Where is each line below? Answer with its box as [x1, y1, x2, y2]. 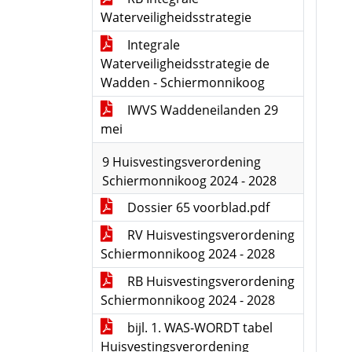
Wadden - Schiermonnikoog [101, 74, 265, 91]
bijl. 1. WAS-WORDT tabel [124, 319, 273, 336]
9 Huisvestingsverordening [102, 153, 261, 170]
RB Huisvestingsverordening [124, 273, 295, 290]
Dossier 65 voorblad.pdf [124, 199, 269, 216]
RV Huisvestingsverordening [124, 226, 295, 244]
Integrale [124, 36, 180, 53]
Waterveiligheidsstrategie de [101, 55, 269, 72]
